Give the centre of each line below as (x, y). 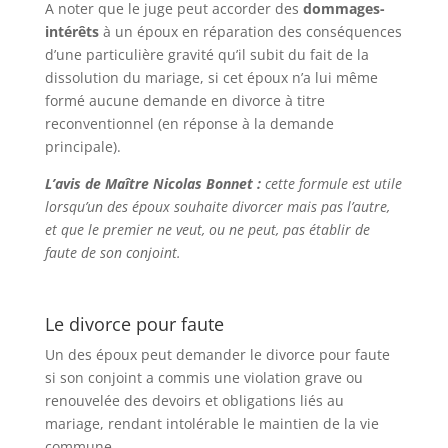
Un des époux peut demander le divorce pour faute (217, 354)
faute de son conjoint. (112, 252)
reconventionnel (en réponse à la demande (189, 123)
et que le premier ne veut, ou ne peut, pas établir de (207, 229)
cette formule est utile (333, 183)
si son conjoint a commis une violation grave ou (203, 377)
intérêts (73, 31)
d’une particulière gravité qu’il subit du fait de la (206, 54)
